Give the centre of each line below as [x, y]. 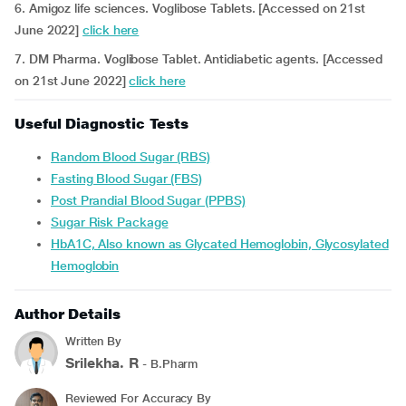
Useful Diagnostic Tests [102, 124]
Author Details [68, 314]
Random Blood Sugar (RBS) [135, 157]
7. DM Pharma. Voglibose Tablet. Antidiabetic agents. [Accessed [199, 59]
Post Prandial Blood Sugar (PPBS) [152, 200]
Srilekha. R [102, 363]
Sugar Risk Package [113, 222]
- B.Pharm [169, 364]
